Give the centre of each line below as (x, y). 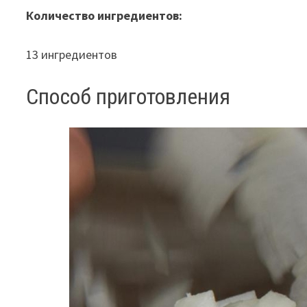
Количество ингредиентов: (105, 15)
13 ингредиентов (72, 54)
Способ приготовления (128, 96)
